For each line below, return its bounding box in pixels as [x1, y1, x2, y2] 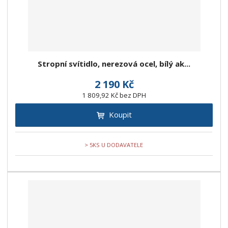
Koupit [108, 109, 132, 120]
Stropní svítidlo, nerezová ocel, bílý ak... [38, 59, 190, 69]
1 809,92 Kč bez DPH [82, 91, 146, 100]
